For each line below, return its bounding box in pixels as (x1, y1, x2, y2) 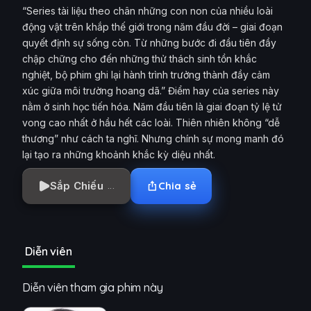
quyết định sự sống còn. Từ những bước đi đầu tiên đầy (22, 37, 276, 49)
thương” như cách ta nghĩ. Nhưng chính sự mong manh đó (22, 133, 284, 144)
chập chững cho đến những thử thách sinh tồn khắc (22, 53, 257, 65)
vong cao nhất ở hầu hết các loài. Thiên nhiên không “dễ (22, 117, 280, 128)
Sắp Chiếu (50, 179, 103, 192)
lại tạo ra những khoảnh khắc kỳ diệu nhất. (22, 149, 215, 160)
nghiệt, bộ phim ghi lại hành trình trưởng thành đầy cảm (22, 69, 270, 81)
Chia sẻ (158, 179, 197, 192)
